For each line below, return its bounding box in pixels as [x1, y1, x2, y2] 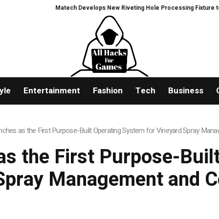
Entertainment [23, 85, 80, 97]
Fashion [92, 85, 123, 97]
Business [168, 85, 203, 97]
